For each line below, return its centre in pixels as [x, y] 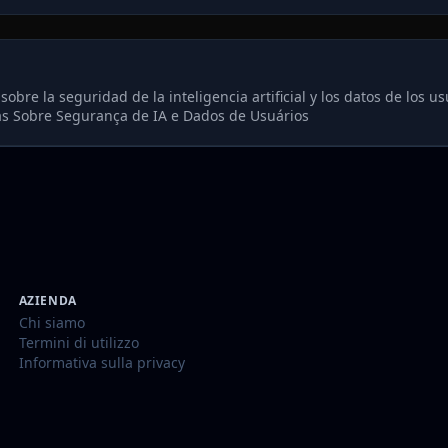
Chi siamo [51, 322]
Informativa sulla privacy [101, 362]
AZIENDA [47, 300]
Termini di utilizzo [78, 342]
